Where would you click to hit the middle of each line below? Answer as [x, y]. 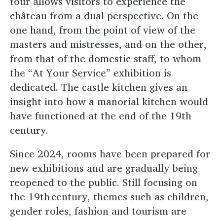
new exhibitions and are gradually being [104, 168]
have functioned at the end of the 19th [101, 115]
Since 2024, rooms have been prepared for [110, 153]
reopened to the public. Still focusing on [104, 182]
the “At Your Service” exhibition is [91, 73]
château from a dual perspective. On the [104, 15]
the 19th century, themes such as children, [109, 196]
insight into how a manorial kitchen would [109, 101]
